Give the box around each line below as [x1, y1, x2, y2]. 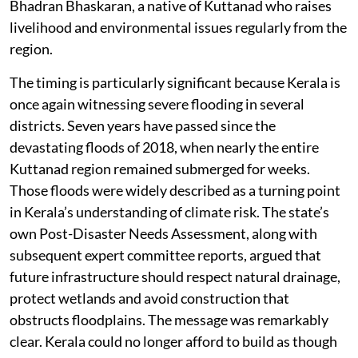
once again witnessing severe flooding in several [10, 95, 304, 113]
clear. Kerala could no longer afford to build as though [10, 332, 337, 351]
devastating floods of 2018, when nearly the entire [10, 138, 319, 157]
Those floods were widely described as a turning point [10, 181, 340, 200]
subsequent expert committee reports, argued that [10, 246, 321, 265]
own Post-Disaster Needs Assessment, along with [10, 225, 317, 243]
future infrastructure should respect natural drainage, [10, 268, 340, 286]
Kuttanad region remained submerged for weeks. [10, 160, 310, 178]
